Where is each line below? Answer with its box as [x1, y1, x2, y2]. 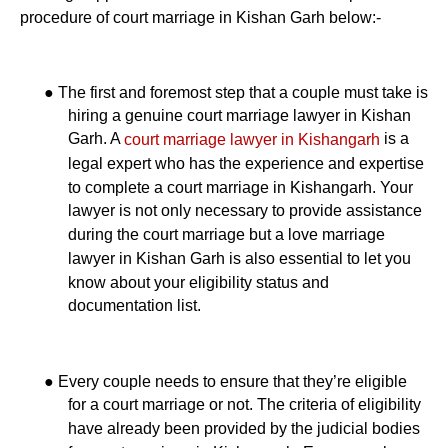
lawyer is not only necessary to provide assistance [68, 202, 422, 220]
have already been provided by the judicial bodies [68, 419, 420, 437]
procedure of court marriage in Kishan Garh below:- [20, 8, 381, 26]
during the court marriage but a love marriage [68, 225, 385, 243]
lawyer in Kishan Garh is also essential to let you [68, 249, 411, 267]
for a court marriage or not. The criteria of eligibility [68, 396, 421, 414]
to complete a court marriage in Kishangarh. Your [68, 178, 413, 196]
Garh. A [68, 130, 124, 148]
